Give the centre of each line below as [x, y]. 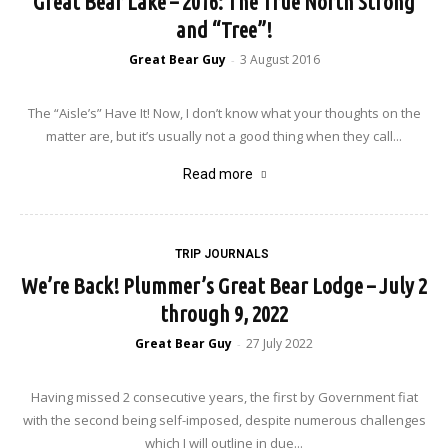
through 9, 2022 [224, 313]
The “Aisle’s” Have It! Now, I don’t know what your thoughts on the [224, 113]
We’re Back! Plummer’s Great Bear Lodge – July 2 [224, 285]
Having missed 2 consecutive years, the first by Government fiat [224, 397]
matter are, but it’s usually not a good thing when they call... [224, 136]
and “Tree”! [224, 29]
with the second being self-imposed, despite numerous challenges [224, 420]
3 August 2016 [279, 59]
